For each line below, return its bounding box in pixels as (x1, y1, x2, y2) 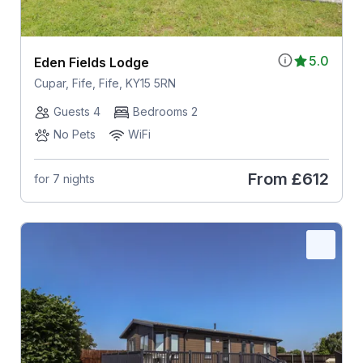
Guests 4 (53, 104, 100, 118)
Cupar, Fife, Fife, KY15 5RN (33, 75, 176, 90)
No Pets (53, 126, 96, 141)
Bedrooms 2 (132, 104, 198, 118)
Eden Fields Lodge (33, 53, 149, 70)
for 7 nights (33, 172, 95, 186)
